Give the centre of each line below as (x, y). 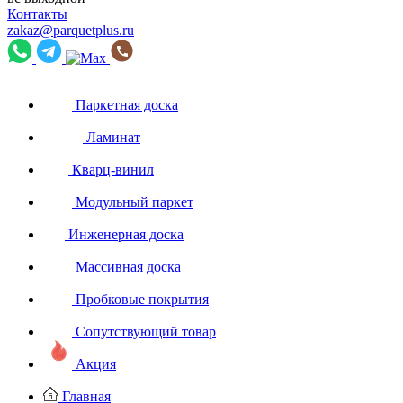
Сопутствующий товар (146, 331)
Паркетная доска (127, 105)
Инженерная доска (126, 234)
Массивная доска (128, 267)
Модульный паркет (134, 202)
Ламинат (113, 137)
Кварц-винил (113, 170)
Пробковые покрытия (142, 299)
